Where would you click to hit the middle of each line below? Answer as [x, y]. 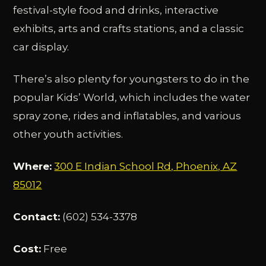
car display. [41, 47]
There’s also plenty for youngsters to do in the [132, 79]
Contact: [37, 217]
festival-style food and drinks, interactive [116, 10]
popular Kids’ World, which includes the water [132, 98]
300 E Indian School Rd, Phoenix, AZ [146, 167]
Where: [33, 167]
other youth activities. [68, 134]
